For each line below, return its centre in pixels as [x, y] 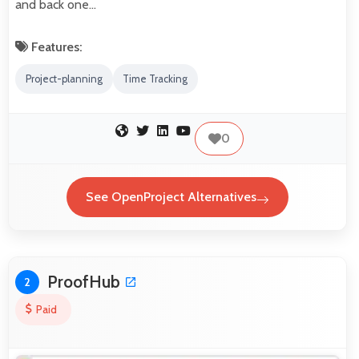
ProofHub [84, 281]
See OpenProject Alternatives [171, 197]
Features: [55, 47]
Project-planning [64, 79]
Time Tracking [155, 79]
